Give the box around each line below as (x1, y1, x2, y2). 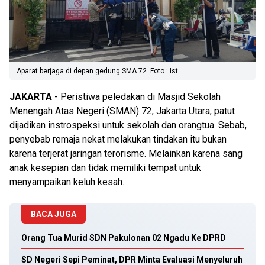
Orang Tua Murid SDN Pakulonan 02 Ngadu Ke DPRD (21, 233, 226, 243)
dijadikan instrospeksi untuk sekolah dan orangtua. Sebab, (9, 119, 247, 131)
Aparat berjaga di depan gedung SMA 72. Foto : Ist (17, 67, 178, 75)
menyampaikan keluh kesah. (9, 176, 124, 188)
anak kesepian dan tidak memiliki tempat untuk (9, 162, 201, 173)
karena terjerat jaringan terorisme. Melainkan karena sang (9, 148, 243, 159)
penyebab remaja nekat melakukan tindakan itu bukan (9, 134, 227, 145)
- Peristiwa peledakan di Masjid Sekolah (52, 91, 221, 102)
